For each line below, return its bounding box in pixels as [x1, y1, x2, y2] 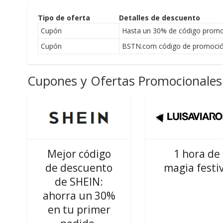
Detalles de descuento [118, 13, 200, 22]
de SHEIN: [55, 175, 104, 189]
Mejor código [47, 147, 111, 161]
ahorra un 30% [42, 189, 115, 203]
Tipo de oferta [37, 13, 90, 22]
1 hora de [174, 147, 221, 161]
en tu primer [47, 203, 111, 217]
